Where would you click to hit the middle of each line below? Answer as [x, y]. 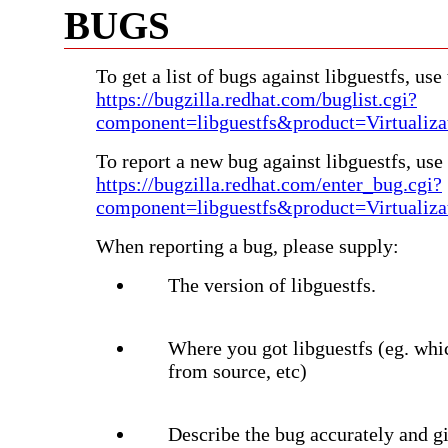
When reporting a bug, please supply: [247, 245]
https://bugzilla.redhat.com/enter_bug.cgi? [269, 183]
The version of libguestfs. [272, 284]
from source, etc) [237, 370]
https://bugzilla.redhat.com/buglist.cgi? [256, 98]
